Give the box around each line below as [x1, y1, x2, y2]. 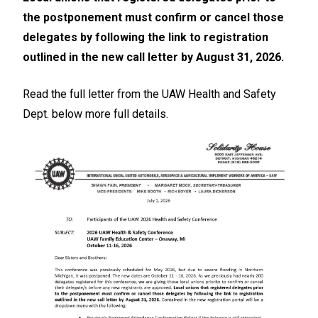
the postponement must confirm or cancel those [23, 11, 284, 25]
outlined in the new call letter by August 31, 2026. [23, 50, 284, 65]
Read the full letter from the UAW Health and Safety [23, 87, 276, 102]
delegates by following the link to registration [23, 31, 268, 45]
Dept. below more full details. [23, 107, 168, 121]
